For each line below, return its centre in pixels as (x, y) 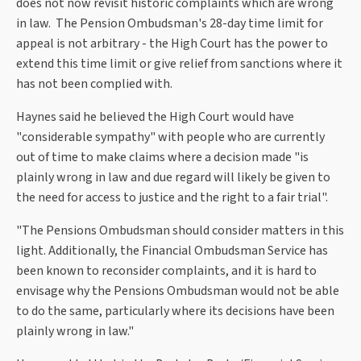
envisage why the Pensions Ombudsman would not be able (178, 291)
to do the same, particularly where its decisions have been (175, 311)
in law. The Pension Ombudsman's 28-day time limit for (170, 24)
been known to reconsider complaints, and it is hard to (166, 271)
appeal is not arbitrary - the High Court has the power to (172, 44)
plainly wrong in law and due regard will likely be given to (173, 178)
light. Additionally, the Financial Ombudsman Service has (172, 251)
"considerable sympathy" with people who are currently (170, 137)
